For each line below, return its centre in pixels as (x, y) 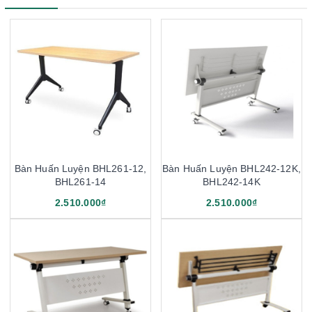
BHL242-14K (232, 181)
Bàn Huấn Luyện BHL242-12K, (232, 168)
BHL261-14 (80, 181)
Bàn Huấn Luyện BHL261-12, (80, 168)
